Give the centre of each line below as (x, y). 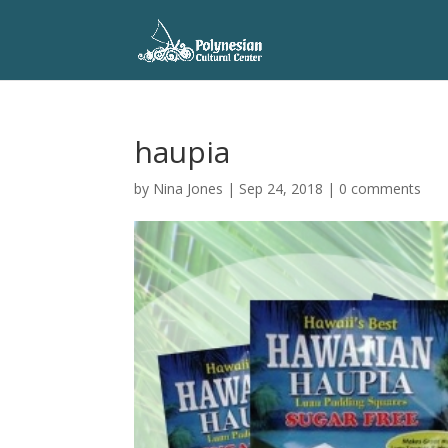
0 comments (380, 188)
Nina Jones (188, 188)
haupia (182, 151)
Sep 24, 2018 (281, 188)
